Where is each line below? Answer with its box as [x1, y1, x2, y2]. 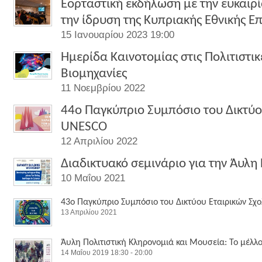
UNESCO [61, 120, 107, 134]
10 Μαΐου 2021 [61, 173, 125, 184]
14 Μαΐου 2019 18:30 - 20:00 [61, 249, 153, 257]
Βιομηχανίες [61, 67, 127, 81]
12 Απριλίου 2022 [61, 136, 137, 147]
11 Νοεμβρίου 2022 [61, 82, 145, 94]
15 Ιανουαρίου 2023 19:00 [61, 29, 174, 40]
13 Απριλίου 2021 [61, 208, 117, 216]
